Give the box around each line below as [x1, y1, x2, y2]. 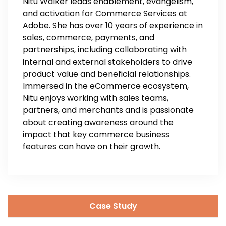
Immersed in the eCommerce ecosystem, [23, 80, 189, 92]
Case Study [89, 200, 137, 212]
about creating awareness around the [23, 117, 174, 128]
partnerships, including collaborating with [23, 44, 187, 55]
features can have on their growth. [23, 141, 160, 152]
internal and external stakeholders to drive [23, 56, 192, 68]
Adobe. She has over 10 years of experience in [23, 20, 203, 31]
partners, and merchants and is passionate [23, 104, 194, 116]
